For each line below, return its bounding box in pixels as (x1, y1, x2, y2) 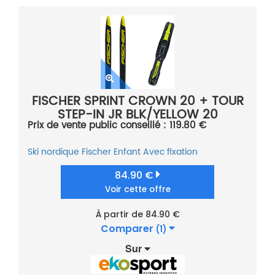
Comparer (100, 222, 156, 236)
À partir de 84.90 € (95, 208, 180, 221)
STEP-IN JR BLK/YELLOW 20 (57, 105, 218, 126)
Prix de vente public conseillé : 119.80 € (28, 118, 206, 134)
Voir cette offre (104, 184, 171, 196)
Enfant (114, 145, 141, 160)
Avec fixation (143, 145, 198, 160)
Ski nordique (28, 145, 79, 160)
